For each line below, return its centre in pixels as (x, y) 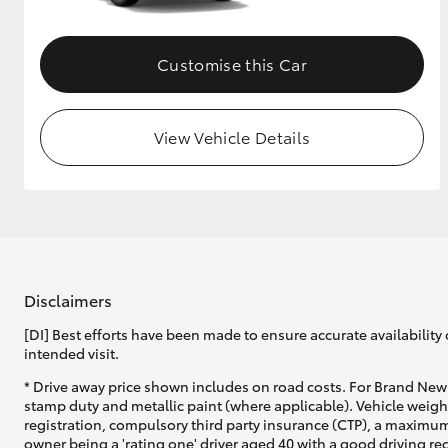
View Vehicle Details (232, 137)
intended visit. (71, 352)
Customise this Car (232, 64)
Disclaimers (68, 299)
